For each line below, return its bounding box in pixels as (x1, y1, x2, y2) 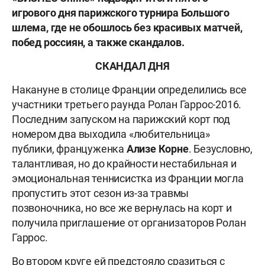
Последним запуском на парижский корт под (12, 113, 230, 126)
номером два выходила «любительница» (12, 128, 210, 141)
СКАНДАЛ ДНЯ (95, 60, 170, 73)
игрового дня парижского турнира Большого (12, 7, 230, 20)
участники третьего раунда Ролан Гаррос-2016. (12, 98, 242, 111)
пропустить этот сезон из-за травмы (12, 187, 189, 200)
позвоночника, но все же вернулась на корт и (12, 202, 232, 215)
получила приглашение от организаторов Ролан (12, 216, 246, 230)
